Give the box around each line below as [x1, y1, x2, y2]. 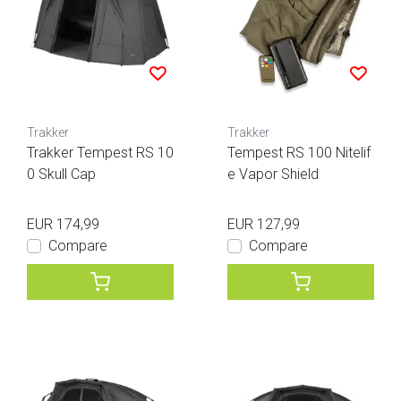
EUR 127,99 [227, 216, 300, 234]
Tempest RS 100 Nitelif [227, 144, 371, 162]
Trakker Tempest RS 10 [27, 144, 174, 162]
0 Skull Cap [27, 166, 96, 183]
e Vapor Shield [227, 166, 319, 183]
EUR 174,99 [27, 216, 99, 234]
